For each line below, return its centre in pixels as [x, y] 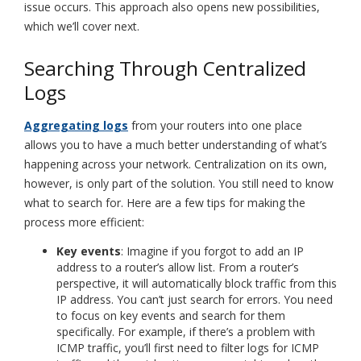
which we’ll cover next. [82, 27]
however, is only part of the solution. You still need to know [179, 183]
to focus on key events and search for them [171, 315]
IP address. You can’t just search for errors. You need [195, 299]
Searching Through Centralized [165, 68]
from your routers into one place [215, 125]
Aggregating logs [76, 125]
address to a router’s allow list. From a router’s [178, 267]
